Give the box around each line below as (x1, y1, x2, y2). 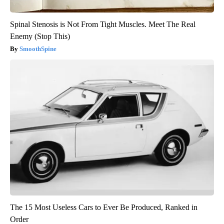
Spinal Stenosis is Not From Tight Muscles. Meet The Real (10, 20, 195, 29)
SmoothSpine (19, 45, 56, 53)
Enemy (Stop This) (10, 32, 70, 41)
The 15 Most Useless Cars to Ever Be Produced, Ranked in (10, 203, 197, 212)
